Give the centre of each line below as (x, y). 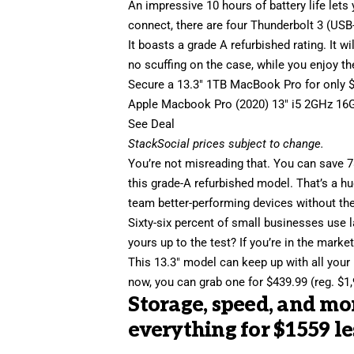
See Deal (152, 124)
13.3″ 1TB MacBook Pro (240, 85)
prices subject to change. (257, 144)
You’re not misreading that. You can (224, 164)
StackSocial (159, 144)
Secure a (153, 85)
